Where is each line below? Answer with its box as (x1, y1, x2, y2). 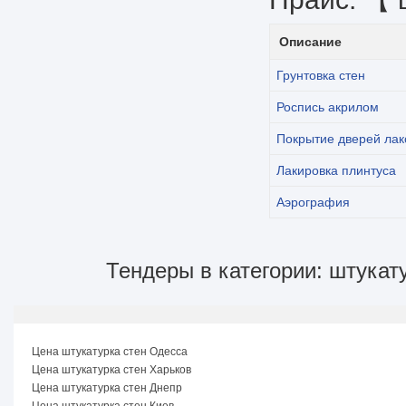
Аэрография (276, 195, 350, 209)
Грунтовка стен (276, 68, 365, 82)
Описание (279, 34, 342, 49)
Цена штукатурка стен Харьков (32, 363, 191, 376)
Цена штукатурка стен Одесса (32, 345, 188, 358)
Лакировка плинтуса (276, 163, 396, 178)
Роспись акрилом (276, 100, 379, 114)
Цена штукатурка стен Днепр (32, 382, 182, 394)
